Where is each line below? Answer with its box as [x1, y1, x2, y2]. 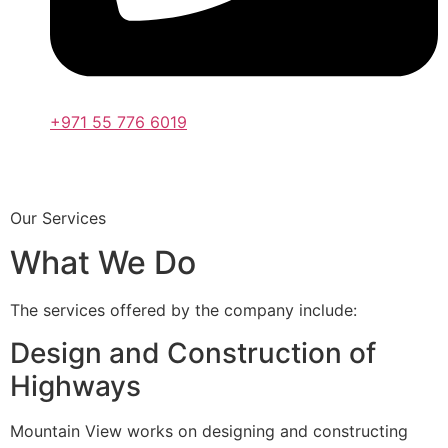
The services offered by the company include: [10, 300, 357, 321]
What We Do [10, 243, 196, 283]
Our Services [10, 207, 106, 228]
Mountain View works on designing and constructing [10, 420, 408, 441]
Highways [10, 368, 141, 403]
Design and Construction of [10, 335, 376, 370]
